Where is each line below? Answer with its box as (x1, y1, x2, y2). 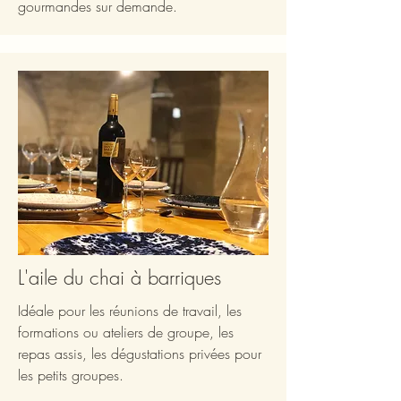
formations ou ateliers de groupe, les (18, 321, 234, 342)
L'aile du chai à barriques (18, 263, 221, 291)
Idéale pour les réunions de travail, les (18, 300, 242, 320)
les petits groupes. (18, 364, 124, 385)
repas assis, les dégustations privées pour (18, 343, 261, 363)
